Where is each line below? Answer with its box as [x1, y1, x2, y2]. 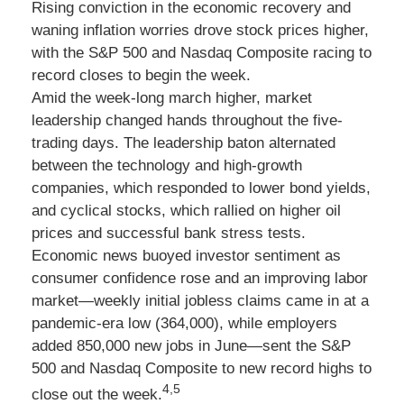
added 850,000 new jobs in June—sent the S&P [32, 337, 351, 354]
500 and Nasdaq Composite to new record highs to [32, 360, 372, 377]
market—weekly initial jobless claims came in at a [32, 292, 369, 309]
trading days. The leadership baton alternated [32, 134, 335, 151]
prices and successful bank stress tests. [32, 225, 306, 242]
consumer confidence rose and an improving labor [32, 270, 368, 287]
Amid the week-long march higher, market [32, 89, 312, 106]
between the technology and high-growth [32, 157, 302, 174]
